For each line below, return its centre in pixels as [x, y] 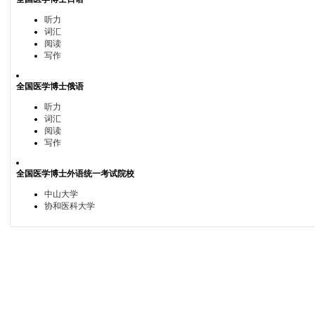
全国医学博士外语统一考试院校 [75, 174]
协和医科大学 [69, 206]
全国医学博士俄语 [50, 86]
